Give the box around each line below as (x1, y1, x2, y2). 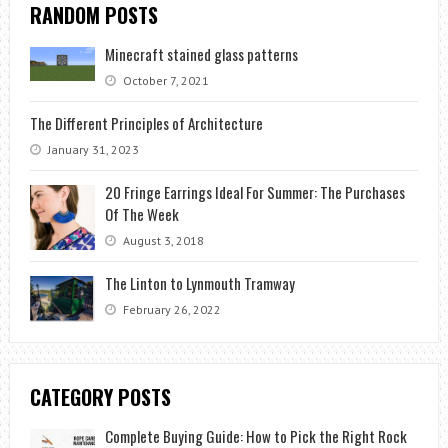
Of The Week (104, 203, 179, 225)
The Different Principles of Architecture (29, 112, 263, 134)
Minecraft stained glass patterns (104, 43, 298, 65)
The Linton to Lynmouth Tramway (104, 272, 295, 294)
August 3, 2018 (119, 233, 204, 248)
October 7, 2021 (119, 73, 209, 88)
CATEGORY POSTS (29, 381, 171, 412)
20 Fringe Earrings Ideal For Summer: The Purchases (104, 181, 405, 203)
